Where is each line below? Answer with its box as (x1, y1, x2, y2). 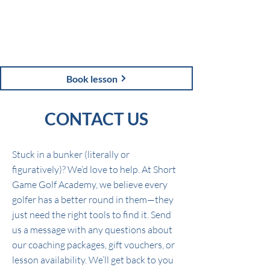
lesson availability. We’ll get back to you (12, 254, 174, 266)
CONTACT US (45, 108, 148, 129)
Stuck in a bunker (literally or (12, 148, 130, 160)
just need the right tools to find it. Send (12, 209, 171, 221)
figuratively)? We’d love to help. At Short (12, 163, 176, 175)
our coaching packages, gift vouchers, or (12, 239, 175, 251)
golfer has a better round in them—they (12, 193, 174, 206)
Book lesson (66, 72, 118, 84)
